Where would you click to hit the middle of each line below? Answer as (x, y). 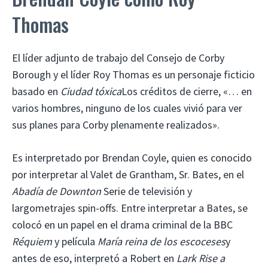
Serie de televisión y (147, 191)
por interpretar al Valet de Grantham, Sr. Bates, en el (128, 174)
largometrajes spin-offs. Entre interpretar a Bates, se (130, 208)
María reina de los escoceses (162, 241)
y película (75, 241)
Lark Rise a (201, 258)
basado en (36, 91)
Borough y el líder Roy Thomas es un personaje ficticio (133, 74)
